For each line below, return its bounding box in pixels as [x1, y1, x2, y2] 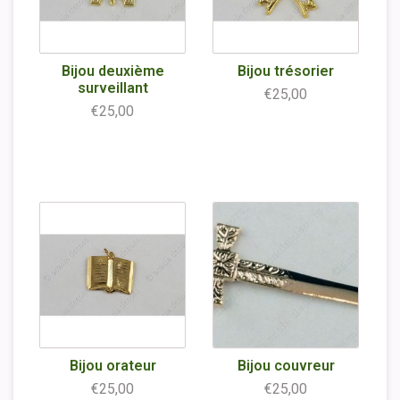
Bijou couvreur [237, 357, 335, 374]
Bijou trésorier [237, 62, 334, 79]
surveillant [77, 79, 148, 96]
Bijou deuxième [61, 62, 164, 79]
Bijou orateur [69, 357, 156, 374]
